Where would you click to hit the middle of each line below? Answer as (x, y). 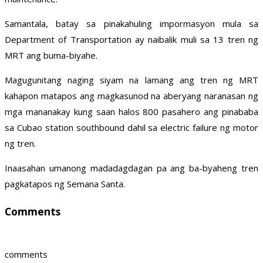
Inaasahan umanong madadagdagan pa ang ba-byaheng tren (131, 168)
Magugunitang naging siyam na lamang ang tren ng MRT (131, 80)
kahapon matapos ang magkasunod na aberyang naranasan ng (131, 96)
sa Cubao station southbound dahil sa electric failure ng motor (131, 128)
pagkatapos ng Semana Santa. (65, 184)
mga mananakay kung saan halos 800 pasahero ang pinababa (131, 112)
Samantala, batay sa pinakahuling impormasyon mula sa (131, 24)
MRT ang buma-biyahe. (51, 55)
